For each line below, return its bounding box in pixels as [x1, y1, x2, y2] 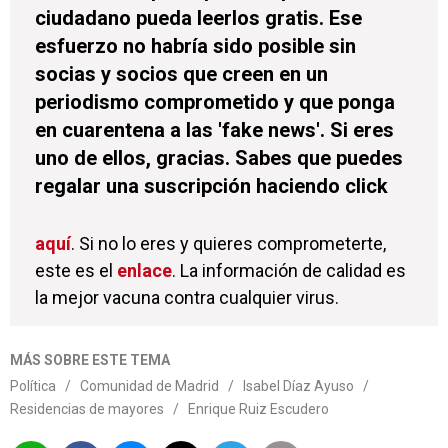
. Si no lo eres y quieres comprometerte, [71, 233, 386, 255]
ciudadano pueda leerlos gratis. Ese [35, 6, 362, 31]
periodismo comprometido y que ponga [35, 90, 395, 115]
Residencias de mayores [10, 401, 164, 418]
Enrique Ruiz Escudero [188, 401, 329, 418]
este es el [35, 260, 117, 282]
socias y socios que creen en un [35, 62, 328, 87]
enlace [117, 260, 172, 282]
